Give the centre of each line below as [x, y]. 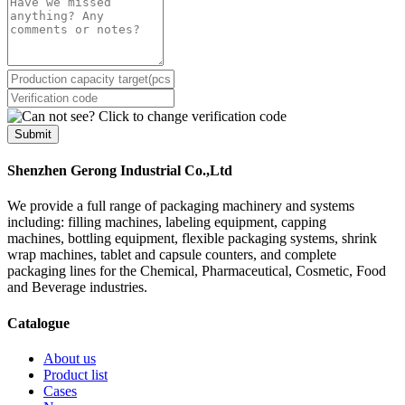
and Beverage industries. [77, 287]
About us [70, 359]
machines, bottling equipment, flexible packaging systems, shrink [192, 239]
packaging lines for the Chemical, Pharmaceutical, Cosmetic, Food [197, 271]
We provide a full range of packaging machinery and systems [181, 206]
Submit [33, 134]
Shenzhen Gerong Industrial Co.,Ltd [120, 171]
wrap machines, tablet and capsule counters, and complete [172, 255]
